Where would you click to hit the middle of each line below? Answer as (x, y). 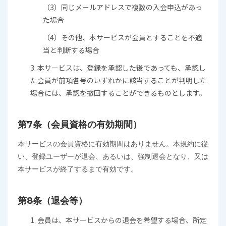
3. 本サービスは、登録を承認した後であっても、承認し (118, 68)
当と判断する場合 (71, 50)
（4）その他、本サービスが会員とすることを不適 (123, 37)
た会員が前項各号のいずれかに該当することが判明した (119, 80)
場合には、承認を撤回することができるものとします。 (118, 93)
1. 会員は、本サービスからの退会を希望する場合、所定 (119, 220)
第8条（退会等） (52, 201)
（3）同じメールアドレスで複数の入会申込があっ (123, 7)
